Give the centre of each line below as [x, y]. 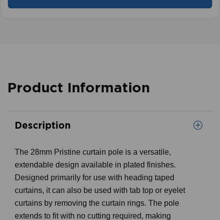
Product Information [79, 87]
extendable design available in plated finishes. [95, 165]
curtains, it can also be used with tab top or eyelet [100, 190]
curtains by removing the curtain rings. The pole [97, 203]
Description [43, 125]
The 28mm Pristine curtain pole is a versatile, [93, 152]
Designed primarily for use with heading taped [95, 178]
